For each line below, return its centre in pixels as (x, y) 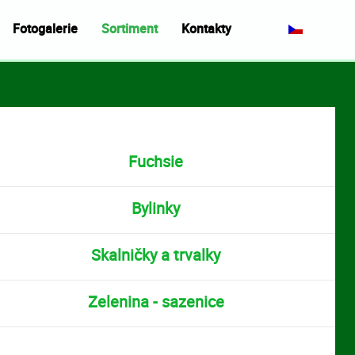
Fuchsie (156, 161)
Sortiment (130, 28)
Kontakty (207, 28)
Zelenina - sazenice (156, 302)
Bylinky (156, 208)
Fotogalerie (46, 28)
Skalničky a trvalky (156, 255)
